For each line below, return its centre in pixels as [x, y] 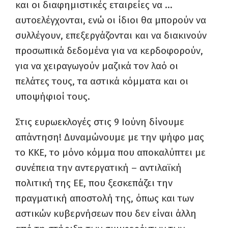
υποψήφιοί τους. [53, 96]
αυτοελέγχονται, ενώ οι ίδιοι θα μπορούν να [111, 20]
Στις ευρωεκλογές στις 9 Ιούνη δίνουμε [100, 122]
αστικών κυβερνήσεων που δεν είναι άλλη [106, 213]
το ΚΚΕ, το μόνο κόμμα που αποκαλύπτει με [110, 152]
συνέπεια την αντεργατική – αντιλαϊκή [98, 168]
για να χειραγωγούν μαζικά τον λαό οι [97, 66]
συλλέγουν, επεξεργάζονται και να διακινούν [111, 35]
